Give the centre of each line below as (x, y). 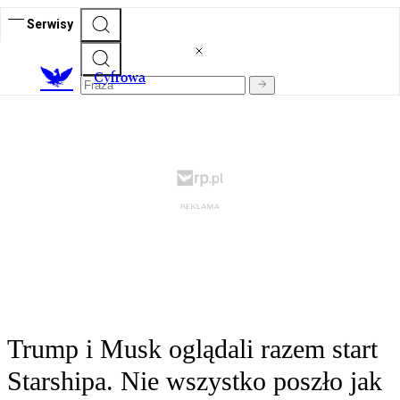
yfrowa (125, 78)
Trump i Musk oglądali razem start (192, 349)
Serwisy (50, 24)
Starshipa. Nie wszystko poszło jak (195, 381)
